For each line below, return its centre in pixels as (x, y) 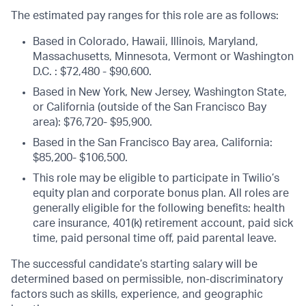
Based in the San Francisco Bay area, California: (153, 143)
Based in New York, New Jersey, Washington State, (160, 92)
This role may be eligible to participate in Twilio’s (156, 178)
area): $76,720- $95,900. (93, 122)
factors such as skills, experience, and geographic (137, 294)
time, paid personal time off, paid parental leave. (155, 238)
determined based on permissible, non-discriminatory (147, 279)
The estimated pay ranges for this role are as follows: (145, 16)
